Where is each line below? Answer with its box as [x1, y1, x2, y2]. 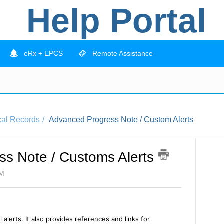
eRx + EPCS [22, 49, 63, 58]
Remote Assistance [90, 49, 153, 58]
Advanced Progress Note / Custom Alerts [49, 115, 193, 124]
